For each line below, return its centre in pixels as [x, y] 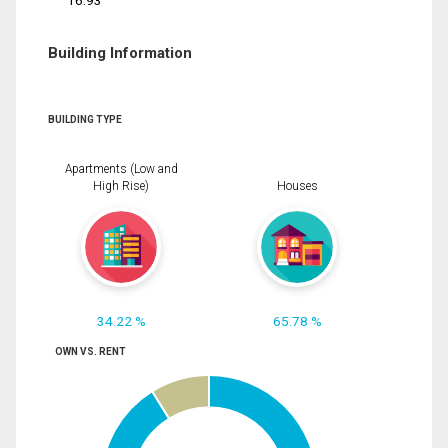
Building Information [120, 53]
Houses [297, 185]
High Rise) [121, 185]
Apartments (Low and [121, 168]
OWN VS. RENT [90, 352]
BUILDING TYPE [85, 120]
